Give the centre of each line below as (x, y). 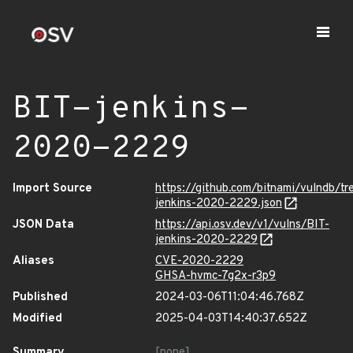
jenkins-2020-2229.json (219, 204)
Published (40, 297)
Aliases (33, 261)
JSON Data (43, 225)
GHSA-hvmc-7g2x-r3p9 (216, 276)
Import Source (52, 189)
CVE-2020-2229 (199, 261)
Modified (37, 319)
